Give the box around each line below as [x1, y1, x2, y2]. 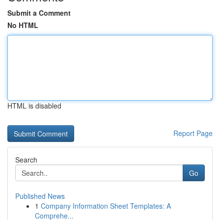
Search [15, 155, 37, 165]
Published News [15, 191, 65, 201]
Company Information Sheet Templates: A [41, 201, 171, 211]
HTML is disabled [7, 101, 61, 110]
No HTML [7, 20, 38, 30]
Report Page [173, 128, 213, 138]
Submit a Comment [7, 8, 71, 18]
